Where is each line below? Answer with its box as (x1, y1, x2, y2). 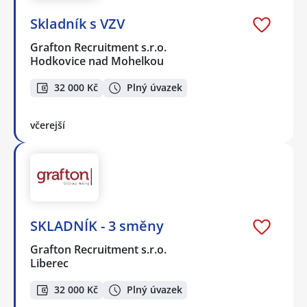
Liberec (30, 256, 69, 271)
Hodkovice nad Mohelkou (30, 53, 164, 69)
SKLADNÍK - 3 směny (30, 217, 164, 236)
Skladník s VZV (30, 14, 125, 34)
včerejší (30, 118, 65, 132)
